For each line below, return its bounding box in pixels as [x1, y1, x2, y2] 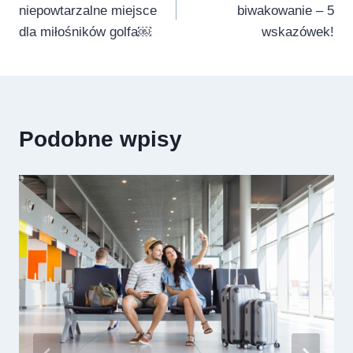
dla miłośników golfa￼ [19, 24, 151, 39]
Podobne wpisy [19, 126, 182, 151]
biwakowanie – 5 [237, 2, 334, 18]
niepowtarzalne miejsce [19, 2, 157, 18]
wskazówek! [262, 24, 334, 39]
